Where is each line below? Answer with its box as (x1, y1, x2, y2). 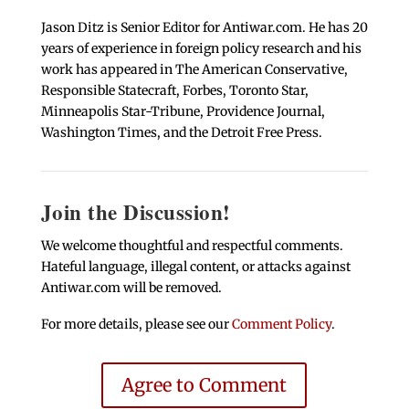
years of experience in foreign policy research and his (40, 40, 362, 58)
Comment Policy (231, 316, 331, 333)
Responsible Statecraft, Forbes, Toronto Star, (40, 82, 309, 100)
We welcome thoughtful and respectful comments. (40, 237, 343, 255)
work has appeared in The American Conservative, (40, 61, 348, 79)
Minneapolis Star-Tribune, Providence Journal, (40, 103, 325, 121)
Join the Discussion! (40, 196, 231, 228)
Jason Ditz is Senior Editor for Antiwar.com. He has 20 (40, 19, 368, 37)
